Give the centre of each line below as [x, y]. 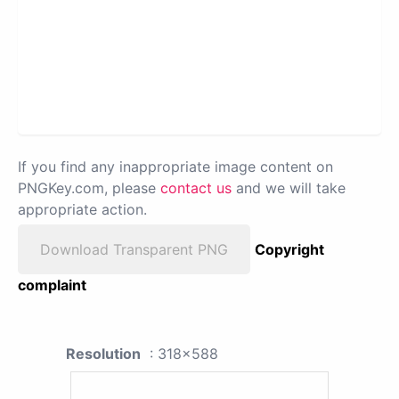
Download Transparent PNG [134, 250]
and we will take [289, 188]
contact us [196, 188]
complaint [52, 285]
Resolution [103, 354]
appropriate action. [82, 210]
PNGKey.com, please [89, 188]
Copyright [289, 250]
